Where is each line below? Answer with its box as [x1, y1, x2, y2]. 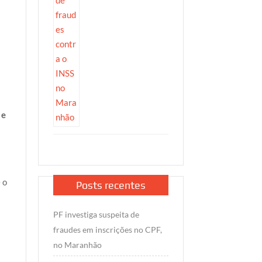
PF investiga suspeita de [53, 209, 139, 220]
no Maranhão [53, 240, 102, 250]
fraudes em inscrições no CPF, [53, 225, 162, 235]
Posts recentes [75, 179, 146, 192]
